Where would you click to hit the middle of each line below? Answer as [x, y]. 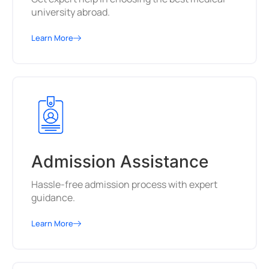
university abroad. [71, 12]
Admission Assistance [120, 162]
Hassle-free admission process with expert [124, 185]
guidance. [53, 198]
